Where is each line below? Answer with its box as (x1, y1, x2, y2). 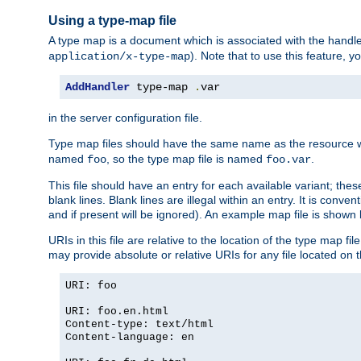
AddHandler (65, 81, 130, 94)
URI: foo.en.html (65, 305, 168, 318)
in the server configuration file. (48, 111, 202, 125)
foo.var (266, 153, 311, 167)
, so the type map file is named (106, 152, 266, 166)
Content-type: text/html (65, 318, 214, 331)
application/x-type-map (48, 50, 190, 64)
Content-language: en (65, 331, 194, 344)
